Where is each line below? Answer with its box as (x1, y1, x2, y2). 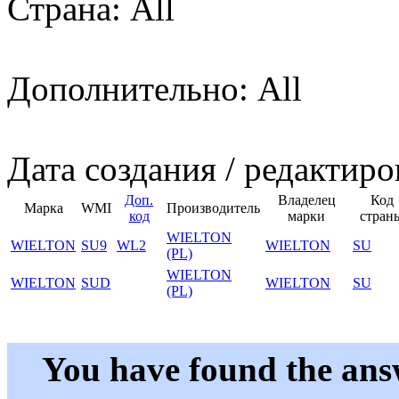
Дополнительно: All (7, 69, 302, 109)
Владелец (277, 192, 336, 208)
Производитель (167, 200, 260, 216)
